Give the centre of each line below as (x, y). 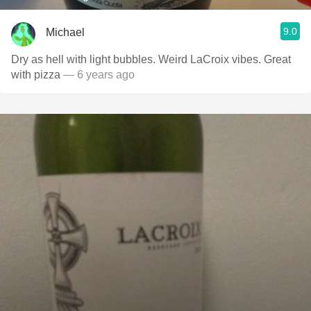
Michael (65, 32)
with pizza (36, 75)
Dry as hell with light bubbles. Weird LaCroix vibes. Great (151, 59)
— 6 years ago (98, 75)
